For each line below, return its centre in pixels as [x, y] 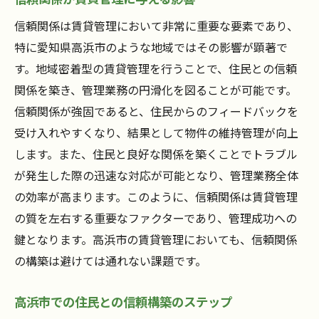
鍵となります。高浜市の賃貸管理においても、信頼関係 [156, 240]
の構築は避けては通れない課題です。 [110, 261]
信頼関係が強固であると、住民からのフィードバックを [156, 111]
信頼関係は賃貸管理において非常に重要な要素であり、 [156, 26]
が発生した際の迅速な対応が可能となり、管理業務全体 [156, 176]
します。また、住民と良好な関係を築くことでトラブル [156, 154]
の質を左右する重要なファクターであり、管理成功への [156, 218]
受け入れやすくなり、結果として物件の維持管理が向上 [156, 133]
